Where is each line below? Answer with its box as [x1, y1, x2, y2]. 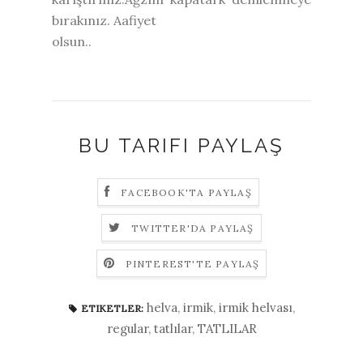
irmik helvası [218, 299, 293, 315]
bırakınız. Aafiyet [52, 11, 156, 28]
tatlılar [153, 320, 192, 336]
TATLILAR [197, 320, 257, 336]
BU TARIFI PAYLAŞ [79, 133, 284, 157]
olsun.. [52, 32, 92, 49]
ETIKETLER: [80, 301, 143, 314]
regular [106, 320, 148, 336]
